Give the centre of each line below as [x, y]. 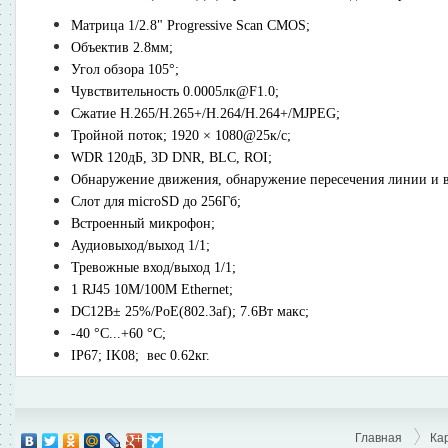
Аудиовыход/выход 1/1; [140, 245]
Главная [378, 436]
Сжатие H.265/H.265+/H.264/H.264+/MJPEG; [205, 113]
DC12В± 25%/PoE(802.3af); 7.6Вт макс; [190, 311]
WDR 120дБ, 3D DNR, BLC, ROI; [171, 157]
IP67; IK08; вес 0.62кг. [140, 355]
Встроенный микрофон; [143, 223]
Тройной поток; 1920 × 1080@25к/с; [181, 135]
